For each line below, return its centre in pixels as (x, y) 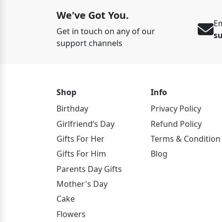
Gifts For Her (81, 139)
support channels (89, 43)
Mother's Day (82, 184)
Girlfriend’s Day (85, 124)
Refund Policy (176, 124)
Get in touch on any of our (106, 31)
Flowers (71, 214)
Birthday (72, 109)
